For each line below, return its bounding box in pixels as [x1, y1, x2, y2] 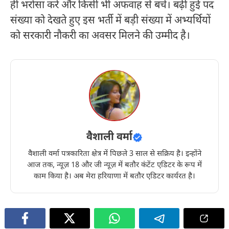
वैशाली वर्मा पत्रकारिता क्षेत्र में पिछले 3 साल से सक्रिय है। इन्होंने [28, 149, 201, 159]
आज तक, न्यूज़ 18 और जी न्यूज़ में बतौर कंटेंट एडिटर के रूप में [27, 160, 202, 170]
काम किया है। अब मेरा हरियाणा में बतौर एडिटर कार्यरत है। [34, 171, 195, 181]
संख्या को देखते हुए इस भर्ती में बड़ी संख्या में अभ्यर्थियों [10, 14, 211, 28]
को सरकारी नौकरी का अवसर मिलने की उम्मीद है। [10, 29, 190, 43]
